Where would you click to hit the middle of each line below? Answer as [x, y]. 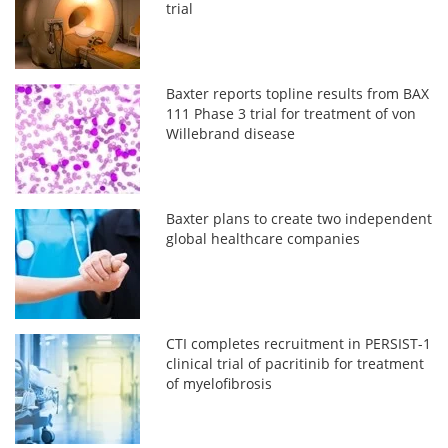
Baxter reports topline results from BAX [298, 93]
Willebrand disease [231, 133]
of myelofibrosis [219, 383]
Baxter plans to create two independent [299, 218]
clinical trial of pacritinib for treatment [295, 363]
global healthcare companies [263, 238]
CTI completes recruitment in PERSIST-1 [299, 343]
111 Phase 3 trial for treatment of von [291, 113]
